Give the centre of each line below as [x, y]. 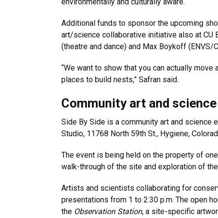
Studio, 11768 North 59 [100, 134]
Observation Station [108, 211]
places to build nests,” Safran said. [120, 80]
